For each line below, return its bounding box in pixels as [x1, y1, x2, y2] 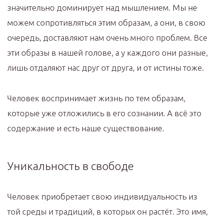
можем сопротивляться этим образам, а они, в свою [7, 17, 205, 27]
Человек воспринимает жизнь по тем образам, [7, 93, 186, 103]
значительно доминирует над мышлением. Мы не [7, 2, 197, 12]
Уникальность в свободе [7, 159, 134, 172]
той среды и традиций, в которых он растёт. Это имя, [7, 206, 208, 216]
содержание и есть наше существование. [7, 123, 164, 133]
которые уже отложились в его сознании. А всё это [7, 108, 201, 118]
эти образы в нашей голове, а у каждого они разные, [7, 47, 208, 57]
